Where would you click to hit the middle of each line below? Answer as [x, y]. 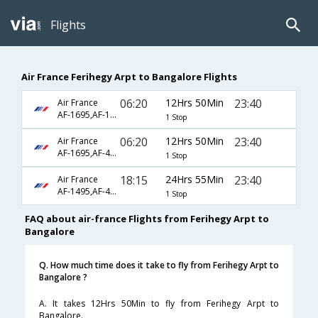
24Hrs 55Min [194, 179]
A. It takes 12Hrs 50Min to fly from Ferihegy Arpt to [159, 304]
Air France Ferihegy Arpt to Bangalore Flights [129, 76]
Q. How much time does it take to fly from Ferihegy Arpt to [159, 265]
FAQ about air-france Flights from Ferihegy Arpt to [147, 219]
